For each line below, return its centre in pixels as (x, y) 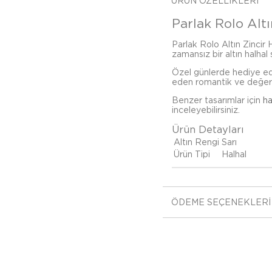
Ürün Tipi (192, 154)
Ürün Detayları (208, 129)
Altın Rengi (196, 142)
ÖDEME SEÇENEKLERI (221, 202)
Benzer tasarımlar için (217, 100)
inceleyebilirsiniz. (206, 110)
